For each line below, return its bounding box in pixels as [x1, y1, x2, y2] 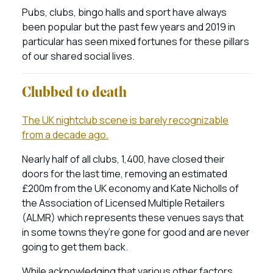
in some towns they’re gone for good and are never [22, 225, 250, 239]
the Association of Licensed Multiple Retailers [22, 196, 225, 210]
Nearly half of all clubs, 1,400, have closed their [22, 152, 225, 166]
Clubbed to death [22, 86, 127, 101]
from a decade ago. [22, 128, 108, 141]
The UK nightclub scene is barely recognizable [22, 113, 229, 127]
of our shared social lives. [22, 49, 135, 63]
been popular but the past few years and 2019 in [22, 20, 235, 34]
